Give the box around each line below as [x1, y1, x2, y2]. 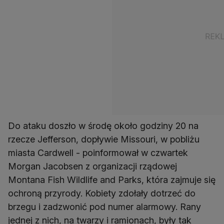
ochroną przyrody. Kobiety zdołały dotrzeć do [8, 188, 195, 199]
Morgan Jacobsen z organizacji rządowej [8, 161, 177, 172]
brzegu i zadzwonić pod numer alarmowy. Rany [8, 201, 201, 212]
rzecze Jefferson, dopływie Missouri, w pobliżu [8, 134, 199, 145]
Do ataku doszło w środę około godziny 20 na [8, 120, 198, 131]
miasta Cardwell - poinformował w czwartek [8, 147, 188, 158]
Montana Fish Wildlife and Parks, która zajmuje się [8, 174, 215, 185]
